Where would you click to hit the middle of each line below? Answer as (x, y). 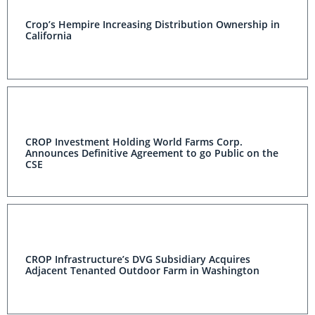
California (49, 36)
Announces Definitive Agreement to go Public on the (152, 153)
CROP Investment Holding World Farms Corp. (134, 142)
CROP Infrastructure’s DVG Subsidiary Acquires (138, 259)
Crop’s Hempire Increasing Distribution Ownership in (153, 25)
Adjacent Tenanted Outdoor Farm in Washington (142, 271)
